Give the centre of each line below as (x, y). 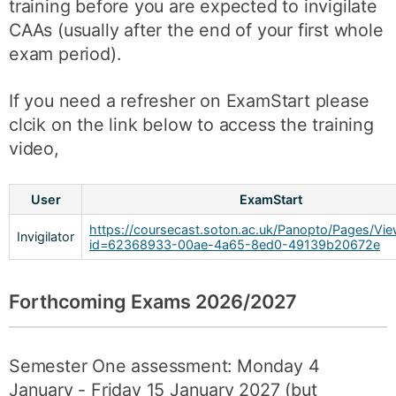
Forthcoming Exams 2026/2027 (153, 301)
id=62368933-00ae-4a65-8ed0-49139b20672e (235, 244)
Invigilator (46, 236)
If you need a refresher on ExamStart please (189, 100)
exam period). (65, 54)
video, (34, 148)
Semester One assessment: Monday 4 (164, 366)
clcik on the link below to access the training (191, 124)
